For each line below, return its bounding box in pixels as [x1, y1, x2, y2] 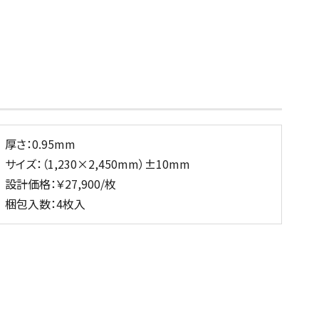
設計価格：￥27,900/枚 [5, 174, 116, 192]
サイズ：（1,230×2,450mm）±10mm [5, 155, 190, 172]
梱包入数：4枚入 [5, 194, 85, 212]
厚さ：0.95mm [5, 135, 75, 152]
